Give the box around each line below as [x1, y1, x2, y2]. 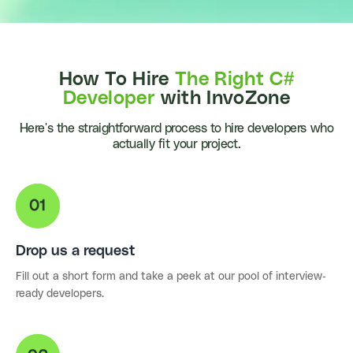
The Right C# [175, 70, 295, 90]
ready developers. [16, 288, 104, 299]
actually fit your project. [112, 138, 241, 151]
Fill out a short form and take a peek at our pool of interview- [16, 270, 326, 282]
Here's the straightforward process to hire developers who [19, 122, 334, 136]
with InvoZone [155, 89, 291, 109]
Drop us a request [16, 243, 135, 258]
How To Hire [58, 70, 175, 90]
